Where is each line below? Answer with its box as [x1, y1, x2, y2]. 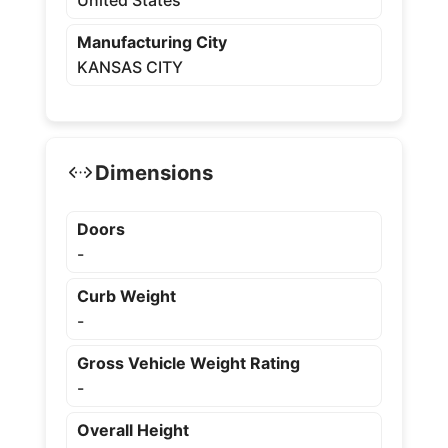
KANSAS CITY [76, 57, 183, 77]
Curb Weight [76, 286, 176, 306]
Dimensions [94, 159, 213, 185]
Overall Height [76, 420, 189, 440]
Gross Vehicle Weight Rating [76, 353, 300, 373]
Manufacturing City [76, 32, 227, 52]
